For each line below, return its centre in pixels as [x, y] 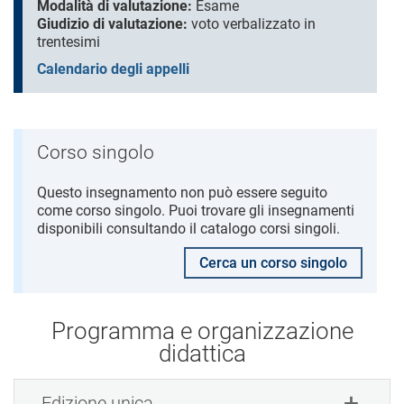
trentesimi [69, 42]
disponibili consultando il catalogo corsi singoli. [188, 229]
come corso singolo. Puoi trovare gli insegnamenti [196, 211]
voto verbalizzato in [252, 24]
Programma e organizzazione [202, 331]
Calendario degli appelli [113, 69]
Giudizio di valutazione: [112, 24]
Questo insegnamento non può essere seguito [182, 193]
